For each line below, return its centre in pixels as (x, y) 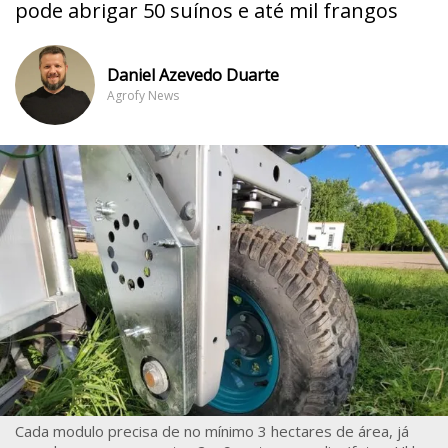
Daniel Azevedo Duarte (193, 75)
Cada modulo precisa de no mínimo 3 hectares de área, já (212, 430)
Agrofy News (143, 95)
